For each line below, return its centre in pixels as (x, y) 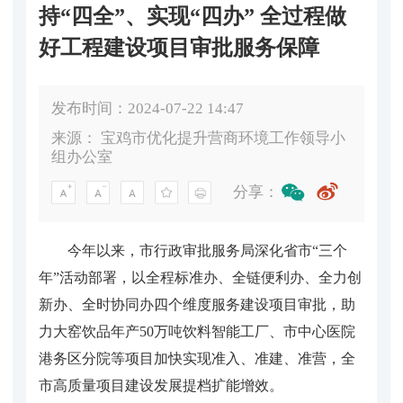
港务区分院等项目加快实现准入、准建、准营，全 (197, 358)
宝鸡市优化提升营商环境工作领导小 (224, 139)
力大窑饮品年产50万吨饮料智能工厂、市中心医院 (197, 331)
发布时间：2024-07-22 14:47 (148, 108)
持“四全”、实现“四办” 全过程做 (193, 16)
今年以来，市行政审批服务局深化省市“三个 (207, 250)
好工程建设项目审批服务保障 (179, 47)
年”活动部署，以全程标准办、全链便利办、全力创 (200, 277)
